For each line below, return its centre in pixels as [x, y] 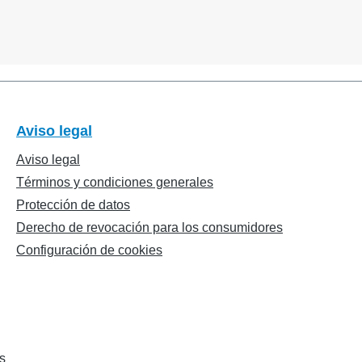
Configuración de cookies [89, 250]
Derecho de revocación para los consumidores [149, 227]
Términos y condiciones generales [115, 182]
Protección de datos [73, 205]
